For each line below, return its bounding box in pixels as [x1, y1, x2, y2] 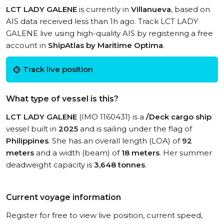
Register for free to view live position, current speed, [6, 210, 202, 220]
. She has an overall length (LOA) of [48, 136, 182, 145]
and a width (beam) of [34, 148, 121, 157]
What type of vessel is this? [6, 94, 118, 103]
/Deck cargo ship [146, 112, 211, 121]
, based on [171, 4, 210, 14]
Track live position [23, 64, 93, 74]
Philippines [6, 136, 48, 145]
